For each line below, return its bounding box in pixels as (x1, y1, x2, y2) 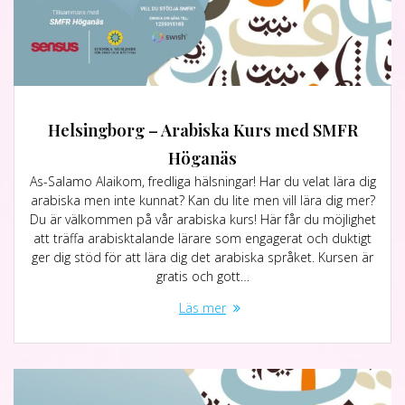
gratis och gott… (155, 268, 250, 285)
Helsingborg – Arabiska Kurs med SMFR (47, 118, 358, 141)
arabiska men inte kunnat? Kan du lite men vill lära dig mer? (30, 192, 375, 209)
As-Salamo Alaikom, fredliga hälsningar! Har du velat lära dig (29, 173, 376, 190)
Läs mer (179, 299, 226, 316)
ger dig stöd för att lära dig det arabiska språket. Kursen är (32, 249, 373, 266)
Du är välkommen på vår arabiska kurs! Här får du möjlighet (29, 211, 376, 228)
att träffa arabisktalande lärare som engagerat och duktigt (33, 230, 372, 247)
